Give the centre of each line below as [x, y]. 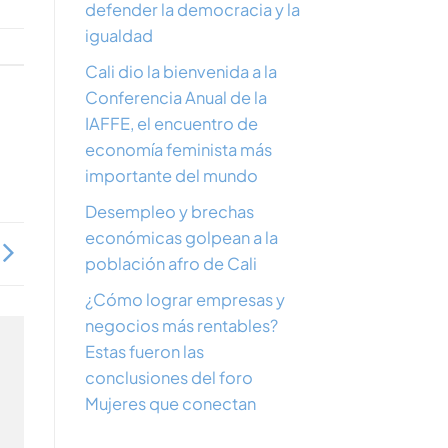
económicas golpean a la [181, 237]
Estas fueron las [144, 351]
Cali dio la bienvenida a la [180, 71]
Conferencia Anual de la [175, 97]
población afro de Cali [170, 263]
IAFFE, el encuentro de [171, 123]
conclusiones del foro [168, 377]
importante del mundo [171, 175]
